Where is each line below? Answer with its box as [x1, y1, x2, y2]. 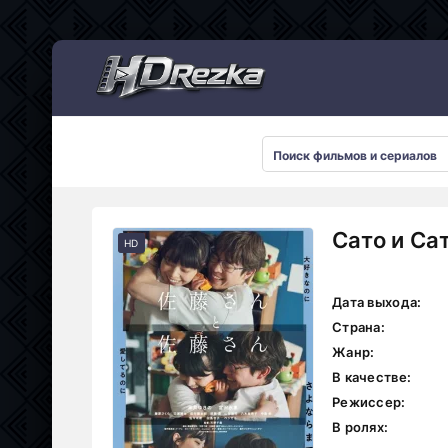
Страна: [332, 319, 385, 335]
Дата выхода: [332, 294, 422, 310]
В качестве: [332, 369, 412, 385]
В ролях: [332, 419, 389, 435]
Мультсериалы [7, 29, 113, 47]
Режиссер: [332, 394, 406, 410]
